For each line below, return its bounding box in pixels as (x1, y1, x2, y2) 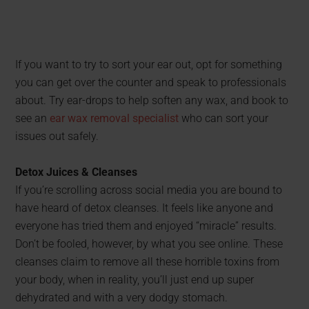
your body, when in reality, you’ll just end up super (15, 272, 255, 286)
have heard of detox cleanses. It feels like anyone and (15, 201, 274, 215)
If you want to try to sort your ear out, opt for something (15, 57, 283, 71)
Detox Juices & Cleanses (15, 165, 138, 179)
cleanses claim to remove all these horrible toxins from (15, 255, 280, 268)
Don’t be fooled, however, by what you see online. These (15, 237, 283, 250)
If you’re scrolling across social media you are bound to (15, 183, 283, 197)
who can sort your (179, 111, 269, 125)
